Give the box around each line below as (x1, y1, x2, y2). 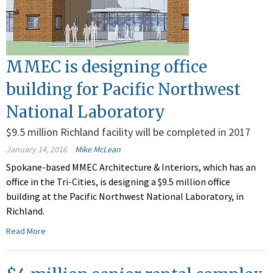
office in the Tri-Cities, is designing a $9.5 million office (6, 175, 230, 188)
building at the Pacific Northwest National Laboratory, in (6, 190, 244, 203)
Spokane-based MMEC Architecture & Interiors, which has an (6, 161, 256, 174)
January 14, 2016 (6, 144, 67, 155)
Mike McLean (75, 144, 121, 155)
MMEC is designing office (6, 57, 207, 77)
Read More (6, 225, 46, 237)
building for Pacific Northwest (6, 79, 241, 100)
